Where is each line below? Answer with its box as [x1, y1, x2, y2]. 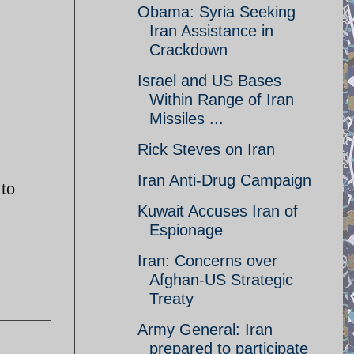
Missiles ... [149, 110, 224, 127]
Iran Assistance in [149, 22, 273, 40]
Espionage [149, 221, 223, 239]
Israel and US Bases [137, 72, 281, 89]
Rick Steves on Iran [137, 141, 275, 158]
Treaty [149, 290, 194, 307]
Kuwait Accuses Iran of [137, 202, 298, 220]
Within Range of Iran [149, 91, 294, 108]
